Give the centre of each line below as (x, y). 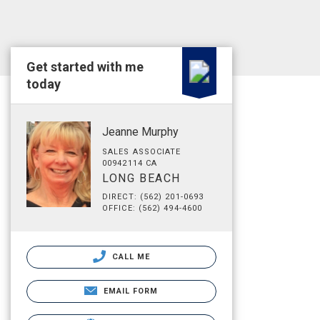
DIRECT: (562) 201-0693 (153, 197)
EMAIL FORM (131, 291)
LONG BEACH (141, 178)
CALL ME (130, 257)
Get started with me (85, 67)
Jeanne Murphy (140, 132)
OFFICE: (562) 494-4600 (152, 208)
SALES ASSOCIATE (142, 152)
